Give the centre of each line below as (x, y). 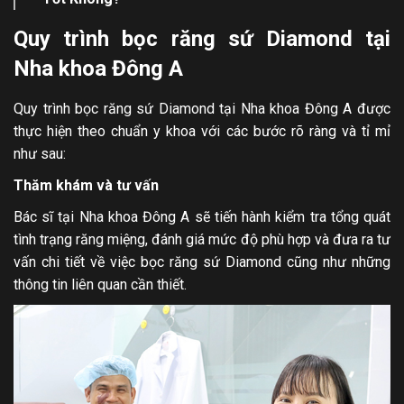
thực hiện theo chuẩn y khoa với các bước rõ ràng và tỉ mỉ (202, 131)
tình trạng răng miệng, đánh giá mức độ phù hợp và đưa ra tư (202, 239)
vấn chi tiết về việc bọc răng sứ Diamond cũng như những (202, 262)
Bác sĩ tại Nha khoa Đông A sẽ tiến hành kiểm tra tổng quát (202, 216)
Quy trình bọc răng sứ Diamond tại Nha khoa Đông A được (202, 108)
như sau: (40, 153)
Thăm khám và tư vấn (86, 185)
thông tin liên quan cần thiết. (100, 284)
